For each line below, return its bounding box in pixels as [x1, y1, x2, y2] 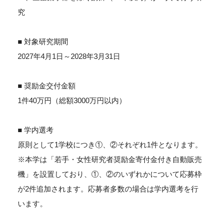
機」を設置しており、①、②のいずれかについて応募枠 [17, 170, 202, 178]
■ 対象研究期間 [17, 37, 76, 46]
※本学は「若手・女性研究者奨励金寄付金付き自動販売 [17, 155, 202, 164]
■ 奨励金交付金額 [17, 82, 83, 90]
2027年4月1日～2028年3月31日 [17, 52, 120, 60]
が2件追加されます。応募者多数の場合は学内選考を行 [17, 185, 198, 193]
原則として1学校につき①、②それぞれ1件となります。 [17, 140, 202, 149]
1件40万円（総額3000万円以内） [17, 96, 126, 105]
